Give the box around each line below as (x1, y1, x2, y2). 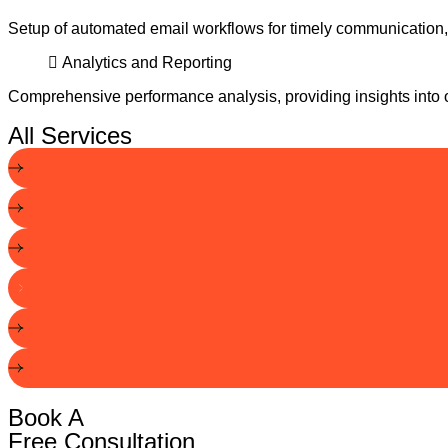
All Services (8, 122, 132, 149)
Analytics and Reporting (62, 54, 232, 71)
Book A (8, 404, 84, 431)
